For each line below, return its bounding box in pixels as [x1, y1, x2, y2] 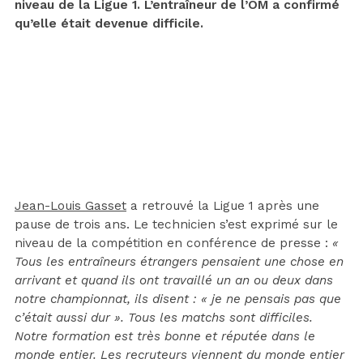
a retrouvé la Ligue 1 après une [126, 198, 319, 213]
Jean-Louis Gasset [15, 198, 126, 213]
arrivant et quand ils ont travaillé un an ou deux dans [15, 272, 333, 288]
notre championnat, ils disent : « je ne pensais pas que [15, 291, 341, 306]
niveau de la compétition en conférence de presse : [15, 235, 332, 250]
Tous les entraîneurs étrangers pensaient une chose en [15, 254, 344, 269]
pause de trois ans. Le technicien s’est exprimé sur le [15, 216, 338, 232]
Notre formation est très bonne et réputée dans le [15, 328, 315, 344]
